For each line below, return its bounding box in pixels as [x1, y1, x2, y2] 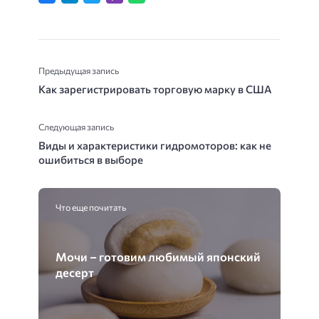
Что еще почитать [56, 201, 126, 213]
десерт [56, 264, 94, 279]
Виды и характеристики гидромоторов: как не [38, 138, 271, 152]
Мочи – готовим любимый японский [56, 249, 261, 263]
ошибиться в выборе [38, 152, 143, 166]
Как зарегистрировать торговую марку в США [38, 82, 272, 95]
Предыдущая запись [38, 64, 119, 76]
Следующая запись [38, 120, 114, 132]
